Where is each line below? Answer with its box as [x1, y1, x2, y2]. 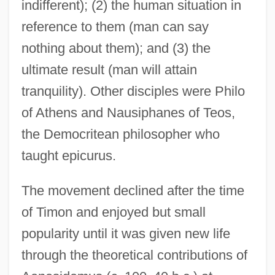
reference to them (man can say [21, 18, 209, 34]
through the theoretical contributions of [21, 247, 247, 263]
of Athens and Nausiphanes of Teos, [21, 104, 235, 120]
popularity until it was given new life [21, 225, 230, 241]
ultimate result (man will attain [21, 61, 197, 77]
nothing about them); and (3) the [21, 40, 211, 56]
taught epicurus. [21, 147, 116, 163]
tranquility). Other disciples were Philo [21, 83, 245, 99]
